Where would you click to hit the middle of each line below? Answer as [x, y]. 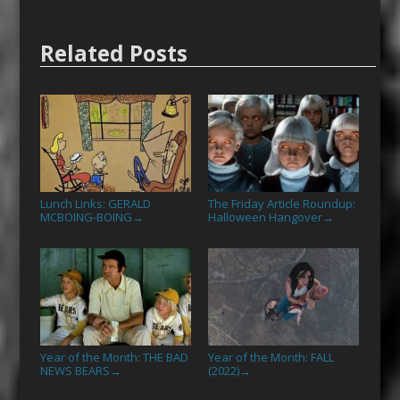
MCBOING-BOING [86, 217]
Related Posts [113, 54]
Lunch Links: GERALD [95, 204]
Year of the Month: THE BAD [114, 358]
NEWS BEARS [75, 371]
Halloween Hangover [265, 217]
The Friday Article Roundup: [281, 204]
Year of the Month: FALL [271, 358]
